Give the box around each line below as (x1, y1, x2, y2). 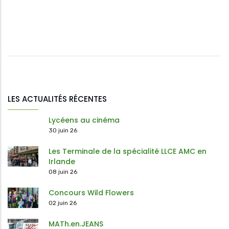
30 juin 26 (49, 127, 77, 134)
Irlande (49, 156, 75, 167)
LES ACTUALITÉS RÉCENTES (8, 94, 107, 105)
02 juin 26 (49, 199, 77, 207)
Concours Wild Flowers (49, 188, 134, 198)
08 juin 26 (49, 168, 77, 176)
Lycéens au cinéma (49, 115, 120, 126)
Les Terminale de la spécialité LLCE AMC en (49, 146, 207, 157)
